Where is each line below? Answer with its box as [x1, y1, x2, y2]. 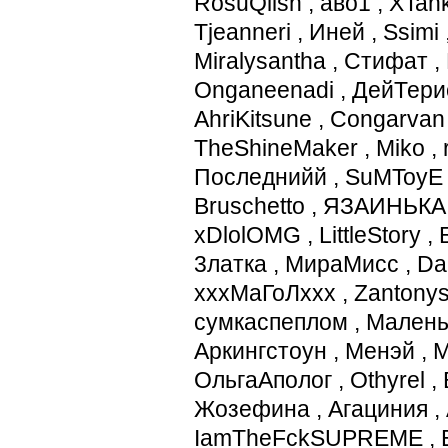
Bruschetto [194, 192, 305, 219]
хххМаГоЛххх [194, 279, 336, 306]
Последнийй [194, 163, 327, 190]
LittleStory [319, 221, 421, 248]
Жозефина [194, 395, 310, 422]
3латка [194, 250, 267, 277]
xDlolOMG [194, 221, 301, 248]
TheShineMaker [194, 134, 358, 161]
